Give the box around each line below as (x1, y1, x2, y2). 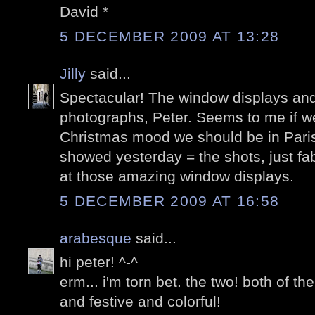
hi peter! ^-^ (60, 254, 138, 271)
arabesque (60, 229, 131, 246)
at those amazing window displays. (60, 168, 294, 185)
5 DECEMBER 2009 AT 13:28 (60, 27, 280, 44)
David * (60, 4, 108, 20)
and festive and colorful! (60, 293, 221, 310)
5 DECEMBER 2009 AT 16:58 (60, 192, 280, 209)
